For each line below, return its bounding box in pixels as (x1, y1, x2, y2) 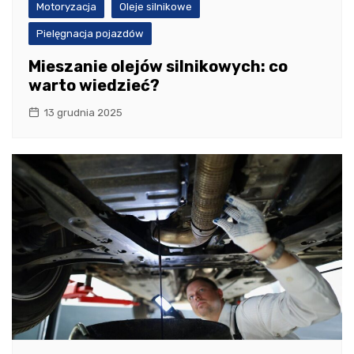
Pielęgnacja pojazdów (36, 27, 144, 40)
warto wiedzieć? (28, 75, 160, 95)
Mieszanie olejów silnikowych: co (28, 56, 288, 76)
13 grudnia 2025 (43, 106, 122, 119)
